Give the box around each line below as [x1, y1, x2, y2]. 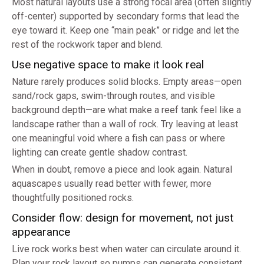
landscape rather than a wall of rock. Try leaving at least [12, 118, 238, 130]
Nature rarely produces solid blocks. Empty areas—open [12, 76, 242, 88]
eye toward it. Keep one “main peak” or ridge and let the [12, 25, 239, 37]
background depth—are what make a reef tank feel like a [12, 104, 241, 116]
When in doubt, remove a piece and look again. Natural [12, 164, 232, 176]
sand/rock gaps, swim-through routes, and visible [12, 90, 215, 102]
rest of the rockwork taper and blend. [12, 39, 163, 51]
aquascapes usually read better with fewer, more [12, 178, 212, 190]
